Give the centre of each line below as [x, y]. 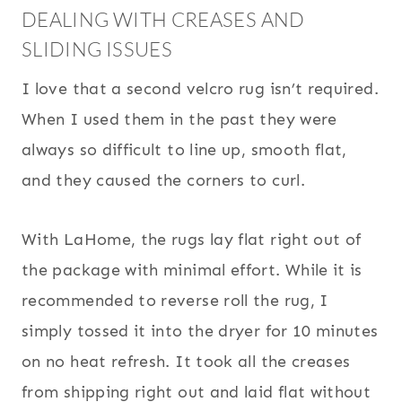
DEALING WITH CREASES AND [163, 20]
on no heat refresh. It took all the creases [186, 362]
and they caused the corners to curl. [163, 181]
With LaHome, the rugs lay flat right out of [192, 240]
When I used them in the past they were [179, 120]
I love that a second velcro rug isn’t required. [200, 89]
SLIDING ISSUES [97, 49]
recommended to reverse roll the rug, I [175, 301]
